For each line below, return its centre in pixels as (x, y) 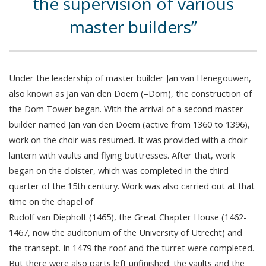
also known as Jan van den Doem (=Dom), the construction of (130, 93)
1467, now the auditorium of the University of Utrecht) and (126, 232)
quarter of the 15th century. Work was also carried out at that (132, 186)
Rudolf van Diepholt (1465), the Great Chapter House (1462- (128, 216)
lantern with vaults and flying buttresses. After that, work (122, 155)
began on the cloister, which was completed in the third (119, 170)
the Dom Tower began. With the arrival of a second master (126, 108)
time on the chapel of (51, 201)
